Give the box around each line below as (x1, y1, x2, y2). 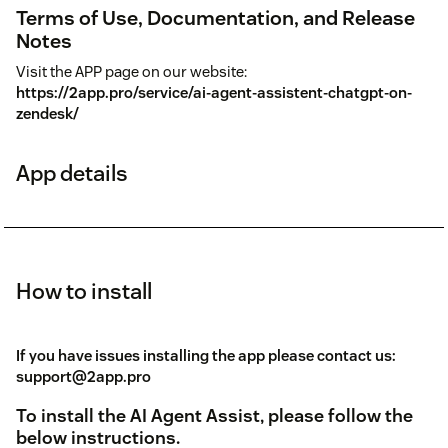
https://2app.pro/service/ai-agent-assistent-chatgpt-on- (16, 82, 412, 102)
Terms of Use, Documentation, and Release (16, 4, 415, 31)
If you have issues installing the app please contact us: (16, 345, 396, 365)
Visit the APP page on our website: (16, 61, 247, 81)
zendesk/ (16, 103, 79, 123)
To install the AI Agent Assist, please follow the (16, 403, 413, 427)
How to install (16, 276, 152, 305)
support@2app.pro (16, 366, 151, 386)
